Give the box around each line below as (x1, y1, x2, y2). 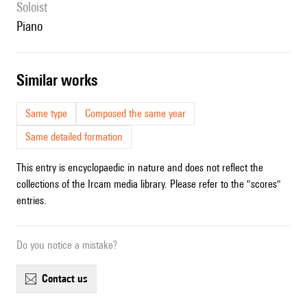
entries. (16, 194, 47, 208)
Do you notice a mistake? (16, 238, 117, 252)
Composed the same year (85, 107, 186, 121)
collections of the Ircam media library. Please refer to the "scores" (16, 177, 281, 191)
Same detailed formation (25, 130, 123, 144)
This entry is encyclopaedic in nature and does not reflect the (16, 161, 263, 175)
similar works (25, 71, 97, 90)
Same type (25, 107, 67, 121)
